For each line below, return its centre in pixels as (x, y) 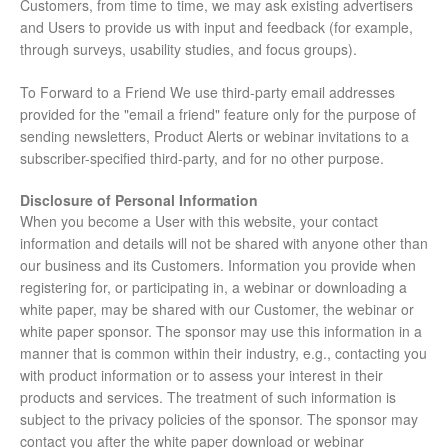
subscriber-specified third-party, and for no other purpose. (202, 158)
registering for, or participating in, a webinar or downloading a (213, 287)
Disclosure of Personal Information (139, 200)
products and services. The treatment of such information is (208, 397)
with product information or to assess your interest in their (201, 375)
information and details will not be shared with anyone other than (224, 243)
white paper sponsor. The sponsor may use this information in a (221, 331)
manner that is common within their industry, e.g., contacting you (223, 353)
